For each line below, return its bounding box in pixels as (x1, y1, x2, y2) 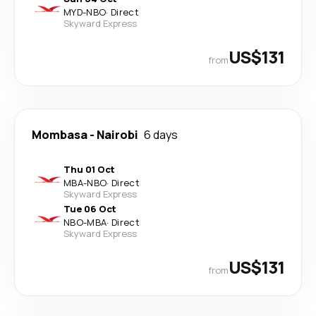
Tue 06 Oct (63, 202, 116, 215)
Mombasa (32, 126, 87, 142)
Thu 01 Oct (63, 162, 115, 176)
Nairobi (97, 126, 138, 142)
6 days (144, 126, 178, 142)
